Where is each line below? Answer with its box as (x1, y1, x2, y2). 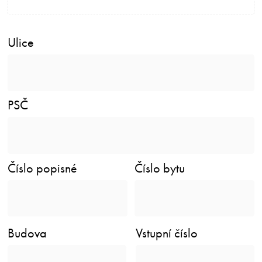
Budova (8, 225, 47, 242)
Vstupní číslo (136, 225, 198, 242)
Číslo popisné (8, 160, 78, 176)
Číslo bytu (135, 160, 185, 176)
